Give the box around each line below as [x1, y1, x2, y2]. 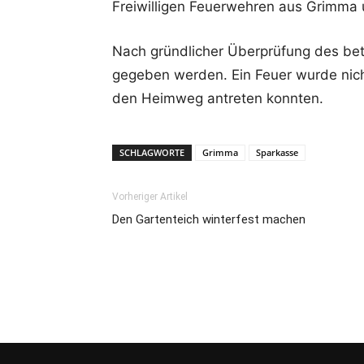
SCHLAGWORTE [119, 146, 184, 158]
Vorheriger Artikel [112, 191, 188, 202]
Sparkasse [256, 146, 298, 158]
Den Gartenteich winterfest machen [112, 212, 305, 227]
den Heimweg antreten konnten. [112, 90, 323, 106]
